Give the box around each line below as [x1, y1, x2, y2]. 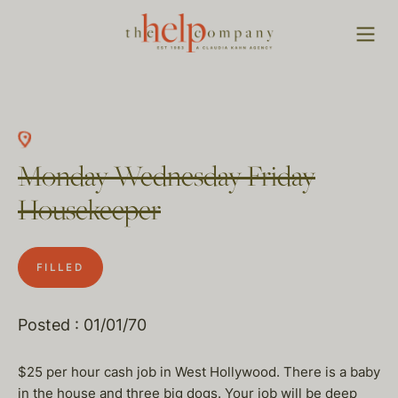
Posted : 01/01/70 [18, 315, 147, 334]
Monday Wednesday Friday [18, 160, 315, 196]
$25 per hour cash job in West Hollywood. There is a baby [18, 363, 380, 380]
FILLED [36, 261, 84, 274]
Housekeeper [18, 194, 161, 230]
